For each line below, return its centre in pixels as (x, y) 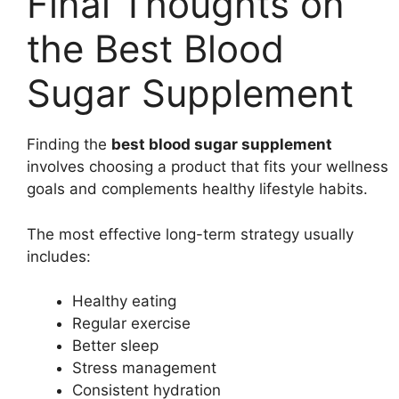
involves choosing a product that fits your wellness (208, 167)
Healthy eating (124, 301)
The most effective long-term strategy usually (190, 234)
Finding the (69, 144)
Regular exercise (131, 323)
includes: (59, 256)
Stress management (144, 368)
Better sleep (115, 346)
